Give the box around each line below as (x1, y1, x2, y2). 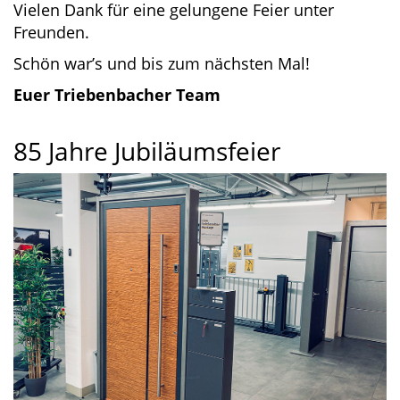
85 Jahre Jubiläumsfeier (13, 134, 280, 169)
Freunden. (13, 21, 89, 44)
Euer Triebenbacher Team (13, 84, 221, 106)
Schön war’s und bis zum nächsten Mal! (13, 53, 310, 75)
